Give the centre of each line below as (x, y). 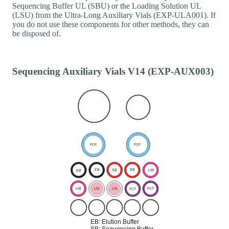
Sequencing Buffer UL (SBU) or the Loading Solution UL (107, 6)
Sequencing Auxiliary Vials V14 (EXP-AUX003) (113, 72)
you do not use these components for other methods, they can (111, 25)
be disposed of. (37, 34)
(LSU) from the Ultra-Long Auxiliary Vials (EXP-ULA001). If (114, 15)
